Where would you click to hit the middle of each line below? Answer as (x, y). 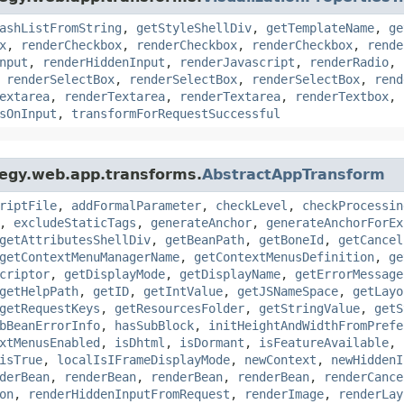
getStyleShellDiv (194, 28)
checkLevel (252, 205)
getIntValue (183, 291)
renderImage (284, 394)
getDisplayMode (115, 274)
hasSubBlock (154, 325)
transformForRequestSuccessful (176, 113)
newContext (280, 359)
